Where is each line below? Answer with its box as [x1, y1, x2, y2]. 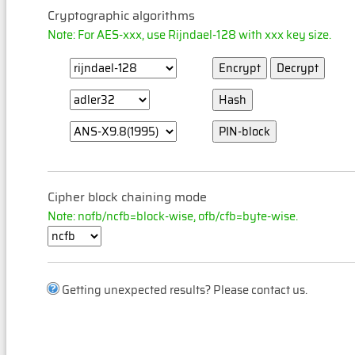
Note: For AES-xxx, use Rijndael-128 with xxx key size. [48, 25, 331, 44]
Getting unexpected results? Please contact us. [59, 281, 307, 300]
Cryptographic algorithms [48, 6, 195, 26]
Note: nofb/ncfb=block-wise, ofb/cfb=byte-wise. [48, 207, 298, 226]
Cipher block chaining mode [48, 187, 207, 208]
